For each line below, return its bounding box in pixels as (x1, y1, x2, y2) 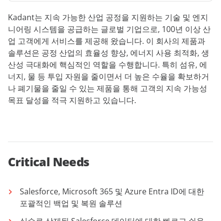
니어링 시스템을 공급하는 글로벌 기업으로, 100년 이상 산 (8, 23, 211, 35)
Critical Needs (8, 153, 89, 170)
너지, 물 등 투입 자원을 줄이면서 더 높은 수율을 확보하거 (8, 71, 209, 82)
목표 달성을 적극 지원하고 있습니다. (8, 94, 136, 106)
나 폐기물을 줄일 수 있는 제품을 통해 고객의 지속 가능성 (8, 82, 207, 94)
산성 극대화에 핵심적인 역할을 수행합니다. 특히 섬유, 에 (8, 59, 207, 70)
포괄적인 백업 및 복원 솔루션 (20, 197, 122, 209)
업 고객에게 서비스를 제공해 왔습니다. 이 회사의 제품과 (8, 35, 205, 46)
